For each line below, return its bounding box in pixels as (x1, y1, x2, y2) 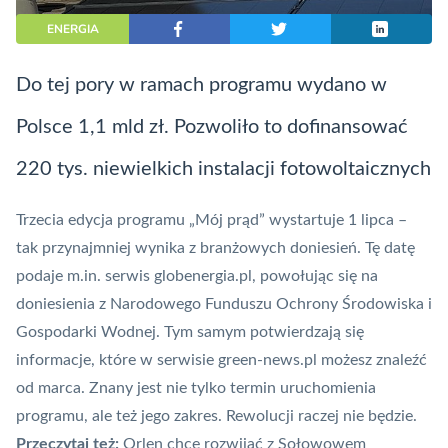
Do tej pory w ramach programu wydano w (16, 75, 387, 96)
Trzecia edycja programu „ (16, 212, 195, 229)
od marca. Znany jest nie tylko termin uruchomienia (16, 380, 376, 397)
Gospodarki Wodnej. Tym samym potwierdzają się (16, 324, 364, 341)
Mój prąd (195, 212, 259, 229)
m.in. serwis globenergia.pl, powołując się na (63, 268, 378, 285)
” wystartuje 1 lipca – (259, 212, 407, 229)
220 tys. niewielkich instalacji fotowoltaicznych (16, 159, 431, 180)
